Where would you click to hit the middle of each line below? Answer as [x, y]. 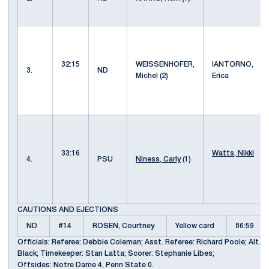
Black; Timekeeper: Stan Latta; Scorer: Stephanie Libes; [116, 254]
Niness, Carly [158, 159]
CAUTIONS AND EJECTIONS [68, 210]
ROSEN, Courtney [125, 226]
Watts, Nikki [233, 153]
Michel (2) [154, 76]
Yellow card [197, 226]
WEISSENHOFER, [165, 65]
